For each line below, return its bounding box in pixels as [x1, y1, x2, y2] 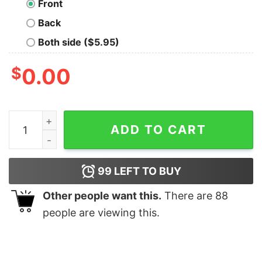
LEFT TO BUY [111, 165, 181, 178]
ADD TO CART [111, 122, 206, 137]
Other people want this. [43, 189, 161, 202]
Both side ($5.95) [38, 36, 119, 49]
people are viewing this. [43, 206, 160, 219]
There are [161, 189, 215, 202]
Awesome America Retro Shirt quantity [8, 112, 188, 125]
